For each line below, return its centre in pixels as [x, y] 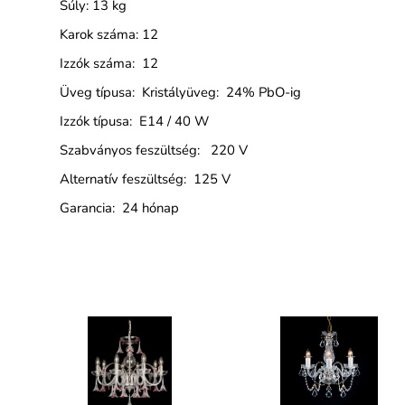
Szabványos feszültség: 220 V [153, 150]
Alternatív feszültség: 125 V [145, 179]
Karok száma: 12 [108, 34]
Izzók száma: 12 [108, 63]
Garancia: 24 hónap [119, 207]
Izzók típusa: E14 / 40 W [134, 121]
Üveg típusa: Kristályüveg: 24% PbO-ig [180, 92]
